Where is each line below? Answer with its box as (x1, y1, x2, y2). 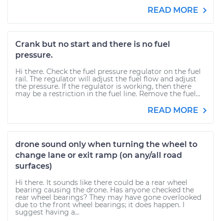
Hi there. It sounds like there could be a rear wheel (15, 178, 187, 187)
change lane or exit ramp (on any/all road (15, 150, 182, 160)
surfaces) (15, 161, 52, 171)
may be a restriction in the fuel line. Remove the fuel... (15, 89, 200, 98)
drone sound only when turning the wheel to (15, 140, 197, 149)
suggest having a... (15, 208, 79, 217)
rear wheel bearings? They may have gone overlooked (15, 193, 201, 202)
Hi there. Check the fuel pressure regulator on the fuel (15, 67, 201, 76)
